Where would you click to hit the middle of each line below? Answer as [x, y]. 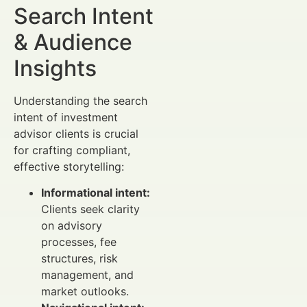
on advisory [72, 226]
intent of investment [66, 117]
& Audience [73, 42]
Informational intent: [96, 193]
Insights [55, 68]
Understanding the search [81, 100]
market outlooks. [85, 292]
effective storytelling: [69, 166]
